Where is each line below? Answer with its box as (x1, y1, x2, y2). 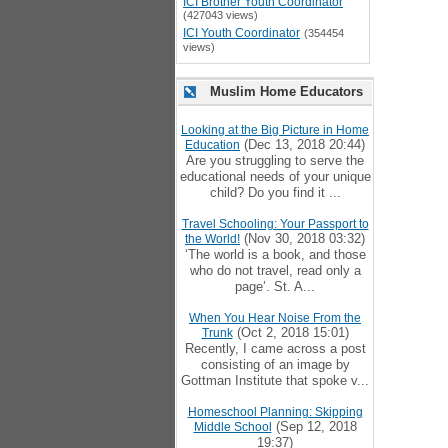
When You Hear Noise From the (189, 311, 361, 325)
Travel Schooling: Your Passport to (181, 217, 369, 231)
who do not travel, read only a (189, 263, 361, 278)
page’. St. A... (235, 279, 315, 294)
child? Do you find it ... (209, 185, 341, 200)
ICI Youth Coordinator (183, 26, 300, 40)
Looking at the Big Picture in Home (181, 123, 369, 137)
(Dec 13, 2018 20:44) (240, 137, 365, 152)
